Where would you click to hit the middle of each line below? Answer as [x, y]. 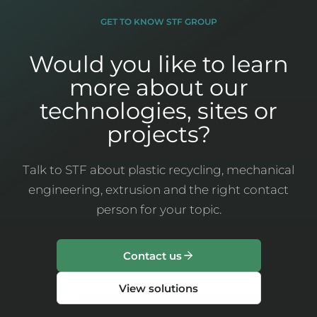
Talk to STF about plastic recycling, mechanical [158, 170]
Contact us [152, 255]
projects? [158, 134]
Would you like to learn [158, 64]
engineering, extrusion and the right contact [158, 190]
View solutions [158, 288]
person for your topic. [158, 209]
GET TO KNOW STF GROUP [158, 22]
